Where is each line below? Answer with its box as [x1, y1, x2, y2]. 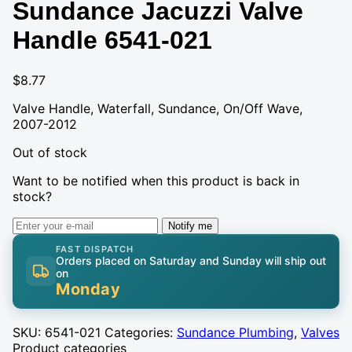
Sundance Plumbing [177, 324, 294, 340]
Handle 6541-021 [13, 26, 212, 55]
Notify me [168, 219, 212, 232]
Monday [56, 279, 120, 299]
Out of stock [13, 144, 87, 160]
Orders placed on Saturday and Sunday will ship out [56, 253, 326, 267]
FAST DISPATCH [56, 243, 134, 255]
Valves [301, 324, 339, 340]
